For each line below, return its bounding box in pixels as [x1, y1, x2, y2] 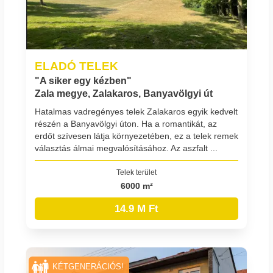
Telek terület [116, 168, 157, 176]
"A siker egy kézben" [35, 76, 132, 87]
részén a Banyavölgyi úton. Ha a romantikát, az [35, 119, 217, 129]
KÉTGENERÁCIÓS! [52, 262, 124, 271]
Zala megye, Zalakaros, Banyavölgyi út [35, 88, 213, 99]
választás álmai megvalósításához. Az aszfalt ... [35, 143, 218, 154]
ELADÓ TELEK [35, 59, 118, 73]
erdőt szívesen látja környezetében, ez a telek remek [35, 131, 238, 141]
